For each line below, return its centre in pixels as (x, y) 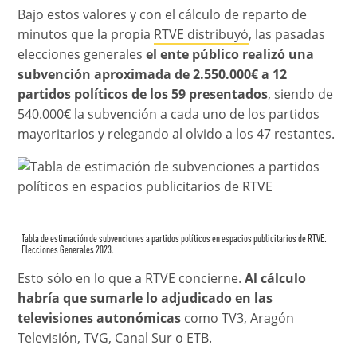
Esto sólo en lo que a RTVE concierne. (131, 279)
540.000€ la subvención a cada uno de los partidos (169, 114)
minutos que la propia (86, 35)
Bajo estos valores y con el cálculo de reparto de (163, 15)
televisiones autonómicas (100, 318)
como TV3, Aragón (238, 318)
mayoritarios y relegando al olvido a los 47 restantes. (177, 134)
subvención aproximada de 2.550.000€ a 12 (153, 75)
